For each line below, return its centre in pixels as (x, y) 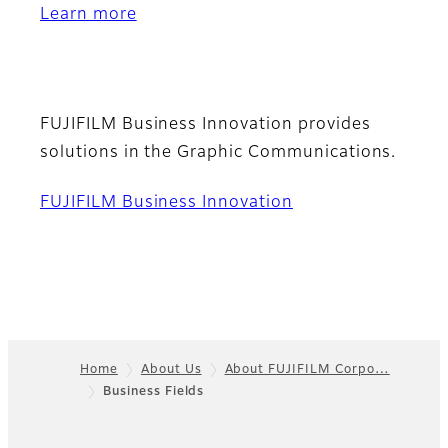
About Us (171, 369)
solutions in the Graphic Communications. (218, 152)
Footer (46, 402)
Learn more (88, 14)
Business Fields (154, 391)
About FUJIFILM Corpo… (307, 369)
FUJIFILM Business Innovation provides (205, 124)
